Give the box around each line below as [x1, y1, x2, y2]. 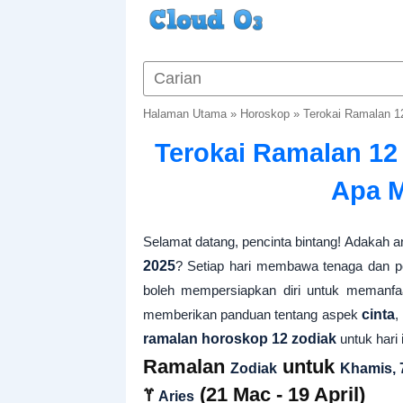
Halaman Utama [142, 107, 227, 121]
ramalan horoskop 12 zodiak [142, 331, 336, 346]
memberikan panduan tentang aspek [142, 307, 363, 322]
